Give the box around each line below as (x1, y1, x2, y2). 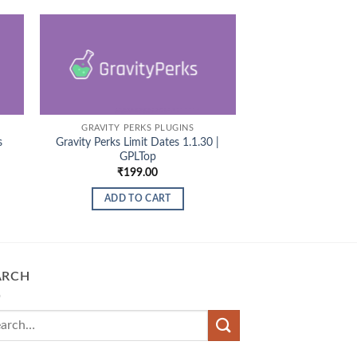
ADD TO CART (104, 194, 171, 204)
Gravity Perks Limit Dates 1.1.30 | (56, 136, 220, 149)
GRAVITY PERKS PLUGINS (81, 124, 194, 133)
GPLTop (119, 151, 156, 163)
